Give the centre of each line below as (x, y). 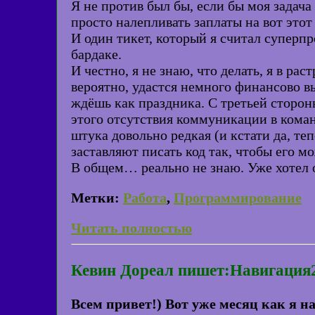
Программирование (238, 197)
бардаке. (96, 54)
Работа (145, 197)
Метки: (95, 197)
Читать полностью (131, 227)
